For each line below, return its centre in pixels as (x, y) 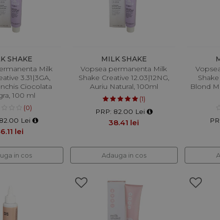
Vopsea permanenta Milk (124, 69)
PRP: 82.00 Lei (121, 111)
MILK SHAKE (124, 59)
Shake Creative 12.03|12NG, (124, 77)
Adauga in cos (124, 155)
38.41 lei (124, 122)
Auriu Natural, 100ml (124, 86)
